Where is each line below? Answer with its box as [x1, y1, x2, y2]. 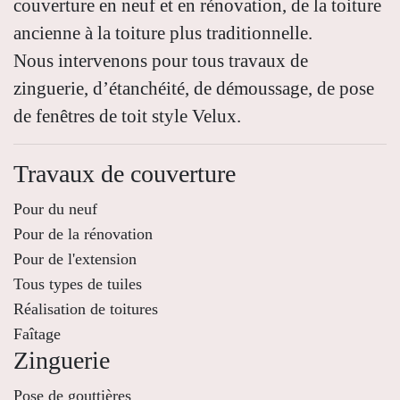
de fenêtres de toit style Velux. [13, 105, 241, 127]
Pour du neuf [13, 200, 97, 219]
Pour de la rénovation [13, 225, 153, 244]
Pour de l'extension [13, 250, 137, 269]
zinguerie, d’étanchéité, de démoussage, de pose [13, 78, 374, 99]
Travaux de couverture [13, 160, 236, 188]
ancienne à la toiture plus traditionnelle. [13, 22, 312, 44]
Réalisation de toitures [13, 300, 158, 319]
